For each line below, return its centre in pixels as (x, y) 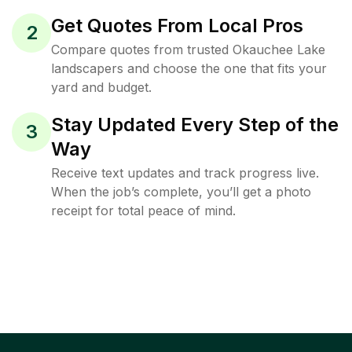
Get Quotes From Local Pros (177, 26)
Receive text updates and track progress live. (185, 173)
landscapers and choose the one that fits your (189, 68)
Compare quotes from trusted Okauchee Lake (188, 49)
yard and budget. (101, 87)
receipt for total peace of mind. (143, 211)
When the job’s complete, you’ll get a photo (181, 192)
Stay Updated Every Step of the (195, 125)
